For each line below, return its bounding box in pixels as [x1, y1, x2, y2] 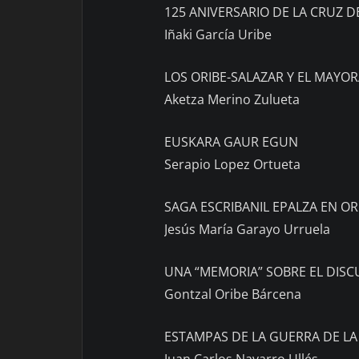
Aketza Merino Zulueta [164, 90, 300, 108]
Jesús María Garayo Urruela [164, 220, 330, 238]
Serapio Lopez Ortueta [164, 155, 301, 173]
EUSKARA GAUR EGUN [164, 132, 298, 151]
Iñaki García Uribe [164, 25, 272, 43]
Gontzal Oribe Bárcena [164, 284, 301, 303]
